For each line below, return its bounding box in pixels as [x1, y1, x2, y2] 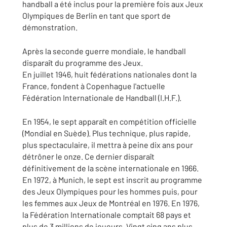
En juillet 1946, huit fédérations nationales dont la [22, 69, 197, 79]
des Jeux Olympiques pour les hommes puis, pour [22, 186, 198, 196]
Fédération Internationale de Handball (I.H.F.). [22, 93, 181, 102]
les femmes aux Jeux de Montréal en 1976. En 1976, [22, 198, 200, 208]
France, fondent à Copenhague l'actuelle [22, 81, 165, 91]
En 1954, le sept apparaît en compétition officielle [22, 117, 197, 126]
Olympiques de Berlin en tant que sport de [22, 11, 171, 20]
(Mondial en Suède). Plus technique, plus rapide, [22, 128, 191, 138]
